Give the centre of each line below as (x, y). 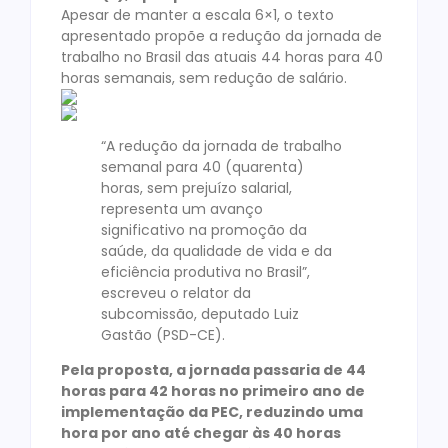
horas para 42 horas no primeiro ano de (213, 391)
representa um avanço (182, 208)
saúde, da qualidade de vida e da (216, 250)
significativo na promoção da (204, 229)
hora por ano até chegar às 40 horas (201, 433)
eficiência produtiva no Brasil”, (205, 271)
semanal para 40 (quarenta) (202, 166)
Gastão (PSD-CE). (163, 334)
